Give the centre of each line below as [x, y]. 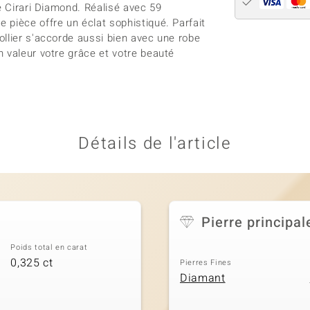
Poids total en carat [49, 247]
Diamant [203, 278]
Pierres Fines [206, 263]
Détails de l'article [155, 144]
